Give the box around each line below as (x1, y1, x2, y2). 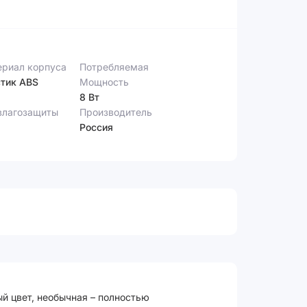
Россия (79, 121, 114, 133)
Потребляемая (79, 60, 149, 73)
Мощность (79, 75, 130, 88)
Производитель (79, 106, 153, 118)
